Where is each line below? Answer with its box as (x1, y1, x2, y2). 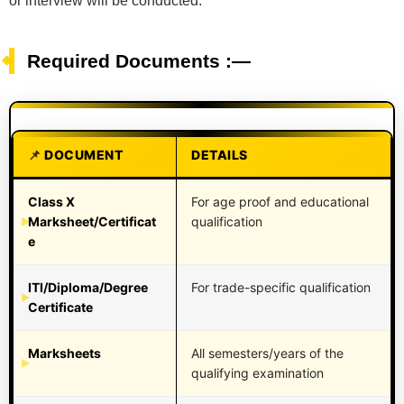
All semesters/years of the (191, 344, 344, 361)
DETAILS (191, 146, 248, 162)
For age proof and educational (191, 193, 369, 209)
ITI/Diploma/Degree (28, 279, 148, 295)
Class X (28, 193, 75, 209)
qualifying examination (191, 364, 324, 381)
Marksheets (28, 344, 101, 361)
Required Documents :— (27, 50, 251, 71)
